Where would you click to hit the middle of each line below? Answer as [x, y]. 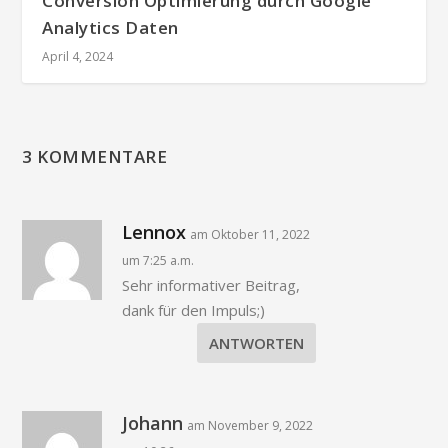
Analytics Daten [110, 27]
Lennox [154, 231]
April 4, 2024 [78, 56]
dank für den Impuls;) [194, 309]
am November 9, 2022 [250, 425]
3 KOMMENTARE [95, 156]
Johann [153, 422]
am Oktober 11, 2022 [250, 234]
